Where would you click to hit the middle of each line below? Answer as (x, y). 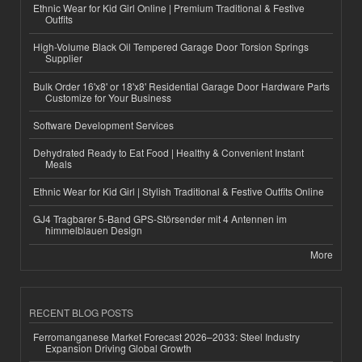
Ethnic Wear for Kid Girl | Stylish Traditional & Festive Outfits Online (179, 192)
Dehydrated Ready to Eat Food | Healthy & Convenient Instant (168, 152)
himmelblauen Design (94, 230)
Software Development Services (103, 124)
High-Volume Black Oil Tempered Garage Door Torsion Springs (171, 47)
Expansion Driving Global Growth (118, 347)
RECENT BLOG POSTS (81, 312)
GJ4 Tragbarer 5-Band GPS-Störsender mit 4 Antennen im (160, 219)
